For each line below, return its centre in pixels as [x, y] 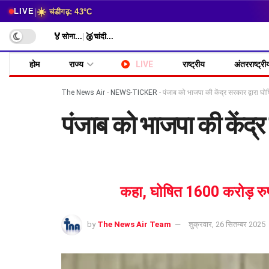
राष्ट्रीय [193, 64]
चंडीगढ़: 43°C [69, 11]
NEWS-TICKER [134, 92]
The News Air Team [134, 224]
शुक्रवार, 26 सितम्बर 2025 [227, 224]
